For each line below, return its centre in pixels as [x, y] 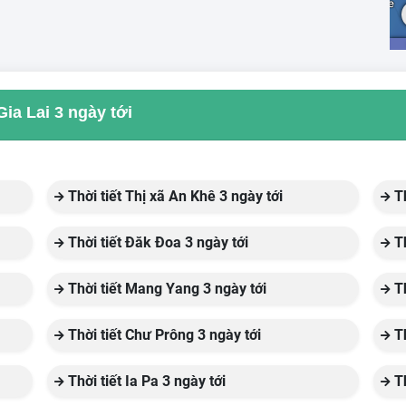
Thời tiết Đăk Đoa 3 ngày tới [156, 242]
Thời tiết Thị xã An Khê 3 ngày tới [173, 196]
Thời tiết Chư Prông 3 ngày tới [162, 335]
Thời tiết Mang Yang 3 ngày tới [165, 289]
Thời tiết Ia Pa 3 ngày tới [145, 381]
